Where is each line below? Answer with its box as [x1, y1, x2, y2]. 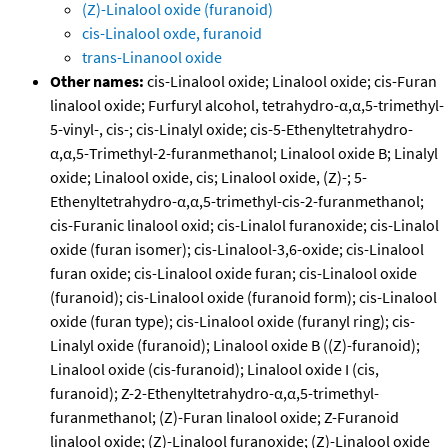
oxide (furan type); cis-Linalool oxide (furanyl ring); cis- [50, 311, 415, 332]
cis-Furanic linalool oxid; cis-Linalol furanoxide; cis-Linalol [50, 215, 439, 236]
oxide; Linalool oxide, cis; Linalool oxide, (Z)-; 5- [50, 167, 367, 188]
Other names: [50, 71, 144, 92]
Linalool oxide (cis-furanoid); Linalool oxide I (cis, [50, 359, 379, 380]
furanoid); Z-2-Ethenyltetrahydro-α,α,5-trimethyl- [50, 383, 379, 404]
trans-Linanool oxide [82, 47, 222, 68]
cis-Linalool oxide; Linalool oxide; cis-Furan [144, 71, 437, 92]
